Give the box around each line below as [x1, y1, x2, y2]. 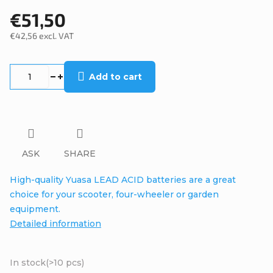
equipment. [10, 203, 60, 214]
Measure [9, 51, 44, 61]
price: [9, 65, 31, 76]
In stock [10, 257, 46, 268]
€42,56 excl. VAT [10, 30, 74, 41]
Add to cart [89, 71, 142, 82]
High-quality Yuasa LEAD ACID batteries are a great [10, 174, 236, 185]
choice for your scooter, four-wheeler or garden [10, 188, 219, 200]
